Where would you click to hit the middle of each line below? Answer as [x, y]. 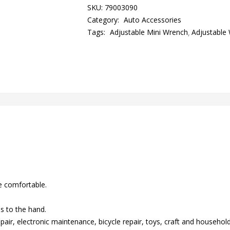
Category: [104, 20]
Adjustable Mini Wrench [149, 32]
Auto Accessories [152, 20]
